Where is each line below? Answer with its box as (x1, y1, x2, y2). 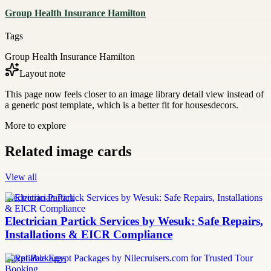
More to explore (5, 120, 66, 131)
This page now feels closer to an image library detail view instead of (5, 89, 264, 100)
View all (5, 172, 37, 183)
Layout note (19, 68, 65, 79)
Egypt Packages (5, 252, 66, 263)
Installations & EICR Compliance (5, 228, 172, 241)
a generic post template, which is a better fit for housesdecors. (5, 100, 238, 111)
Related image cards (5, 143, 131, 160)
